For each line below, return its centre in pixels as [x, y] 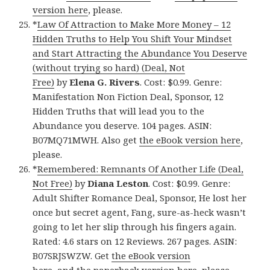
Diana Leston [118, 184]
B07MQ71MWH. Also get [86, 140]
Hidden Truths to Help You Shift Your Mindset [133, 39]
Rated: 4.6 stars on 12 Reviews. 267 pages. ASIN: [135, 241]
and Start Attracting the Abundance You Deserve [140, 53]
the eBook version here [190, 140]
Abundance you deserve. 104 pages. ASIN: [122, 126]
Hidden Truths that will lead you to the [119, 111]
